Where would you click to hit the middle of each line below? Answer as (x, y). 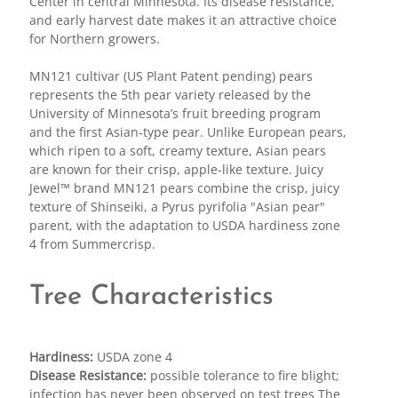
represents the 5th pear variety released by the (170, 94)
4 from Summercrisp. (92, 243)
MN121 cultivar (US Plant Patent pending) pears (171, 76)
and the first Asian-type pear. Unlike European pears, (187, 131)
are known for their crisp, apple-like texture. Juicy (176, 169)
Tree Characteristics (151, 297)
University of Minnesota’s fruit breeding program (175, 113)
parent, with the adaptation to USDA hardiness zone (184, 225)
